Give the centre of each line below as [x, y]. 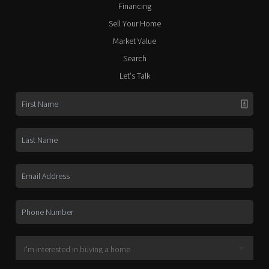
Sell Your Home [134, 24]
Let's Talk [134, 76]
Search [134, 59]
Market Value [134, 41]
